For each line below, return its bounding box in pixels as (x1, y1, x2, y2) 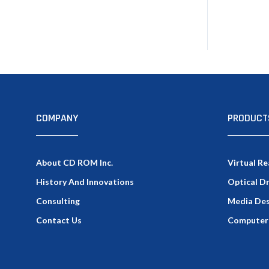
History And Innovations (36, 176, 134, 187)
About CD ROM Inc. (36, 157, 113, 168)
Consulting (36, 195, 80, 206)
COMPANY (36, 110, 78, 125)
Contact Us (36, 214, 82, 225)
